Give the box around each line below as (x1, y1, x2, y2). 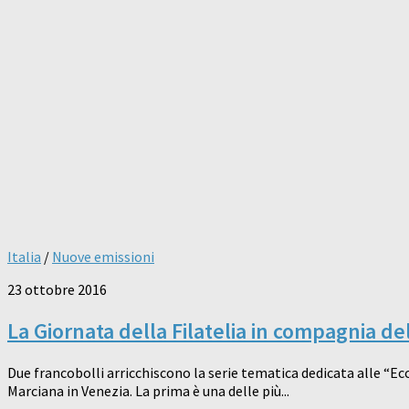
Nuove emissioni (52, 247, 154, 267)
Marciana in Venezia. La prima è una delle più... (7, 382, 289, 401)
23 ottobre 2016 (7, 280, 107, 299)
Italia (7, 247, 41, 267)
